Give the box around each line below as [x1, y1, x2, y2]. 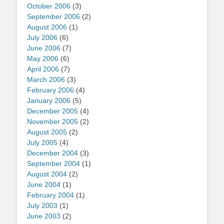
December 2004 [27, 149, 78, 157]
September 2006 [27, 12, 80, 21]
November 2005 [27, 117, 78, 126]
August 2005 [27, 128, 67, 136]
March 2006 [27, 75, 65, 84]
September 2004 [27, 159, 80, 168]
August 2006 [27, 23, 67, 31]
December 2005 [27, 107, 78, 115]
